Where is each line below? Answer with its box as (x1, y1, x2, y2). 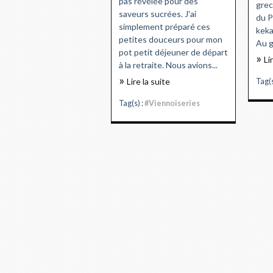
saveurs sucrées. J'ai (119, 8, 196, 19)
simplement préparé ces (119, 21, 210, 32)
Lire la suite (127, 76, 170, 87)
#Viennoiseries (144, 98, 200, 108)
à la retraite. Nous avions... (119, 59, 218, 70)
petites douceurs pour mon (119, 34, 222, 44)
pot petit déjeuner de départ (119, 46, 228, 57)
